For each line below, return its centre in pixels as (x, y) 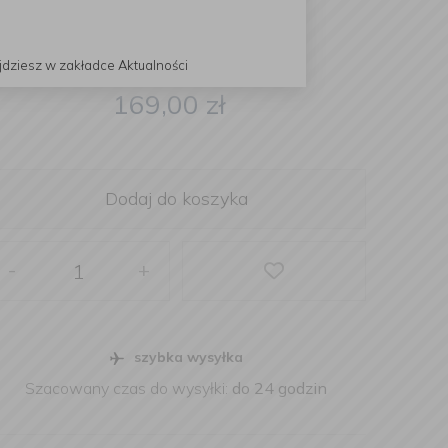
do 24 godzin (279, 388)
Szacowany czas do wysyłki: (128, 388)
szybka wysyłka (188, 357)
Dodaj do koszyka (176, 198)
